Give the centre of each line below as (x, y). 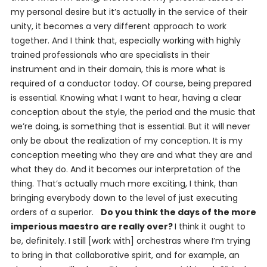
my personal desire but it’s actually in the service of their (129, 12)
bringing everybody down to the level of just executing (124, 198)
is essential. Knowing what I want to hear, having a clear (126, 98)
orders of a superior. (55, 212)
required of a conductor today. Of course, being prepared (131, 83)
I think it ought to (210, 226)
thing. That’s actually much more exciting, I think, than (124, 184)
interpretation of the (198, 169)
